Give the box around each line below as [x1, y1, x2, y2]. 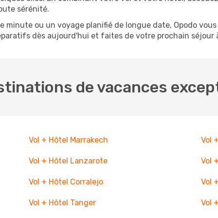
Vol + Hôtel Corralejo [28, 177, 103, 186]
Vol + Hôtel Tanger [28, 198, 96, 207]
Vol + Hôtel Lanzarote [28, 156, 108, 165]
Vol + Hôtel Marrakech [28, 135, 108, 145]
